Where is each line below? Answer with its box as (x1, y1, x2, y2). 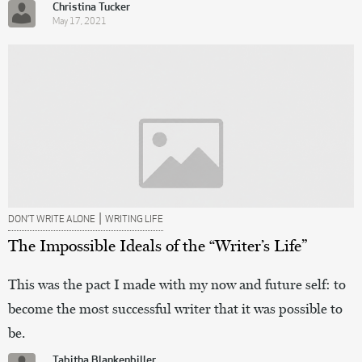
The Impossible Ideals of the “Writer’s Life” (8, 235, 307, 255)
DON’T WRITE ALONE (8, 214, 95, 225)
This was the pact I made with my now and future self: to (8, 276, 346, 293)
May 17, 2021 (53, 17, 107, 27)
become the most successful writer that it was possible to (8, 300, 343, 317)
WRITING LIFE (105, 214, 163, 225)
